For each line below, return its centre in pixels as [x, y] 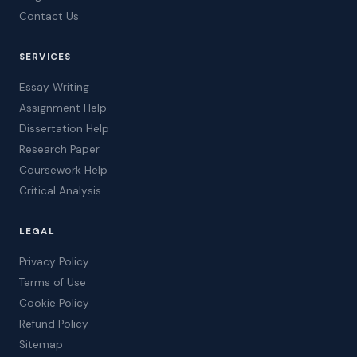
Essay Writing [54, 88]
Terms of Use [53, 283]
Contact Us [49, 17]
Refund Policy [54, 324]
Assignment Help [63, 108]
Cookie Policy [54, 304]
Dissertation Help [64, 129]
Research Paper [59, 150]
